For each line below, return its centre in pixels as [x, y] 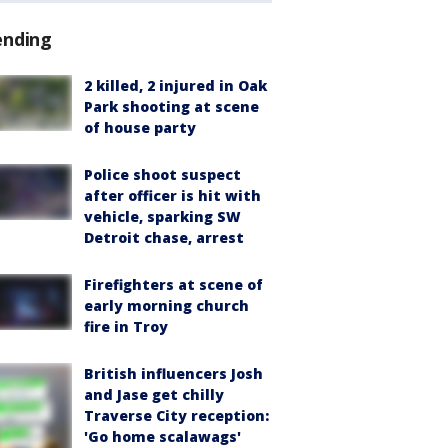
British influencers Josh [173, 374]
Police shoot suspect [162, 175]
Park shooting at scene [171, 107]
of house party [140, 128]
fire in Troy [126, 327]
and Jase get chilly [154, 395]
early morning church [166, 306]
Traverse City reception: [176, 416]
